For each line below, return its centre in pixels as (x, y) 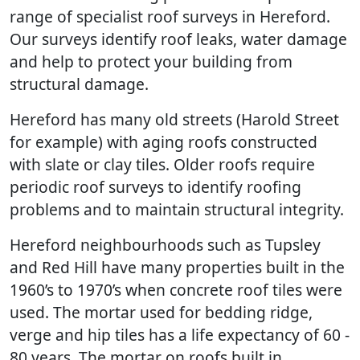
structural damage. (79, 84)
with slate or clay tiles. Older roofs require (162, 164)
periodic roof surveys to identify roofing (155, 186)
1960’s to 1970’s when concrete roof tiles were (176, 289)
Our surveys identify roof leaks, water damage (178, 39)
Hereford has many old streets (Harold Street (174, 119)
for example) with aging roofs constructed (164, 141)
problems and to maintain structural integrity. (177, 209)
